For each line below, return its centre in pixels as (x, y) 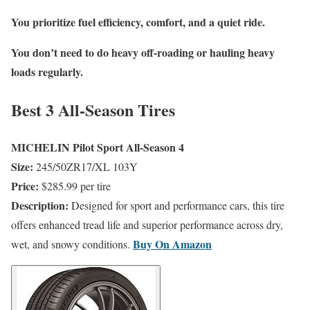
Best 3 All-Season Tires (93, 109)
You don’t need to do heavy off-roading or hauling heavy (143, 52)
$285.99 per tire (76, 186)
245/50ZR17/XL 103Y (87, 167)
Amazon (192, 244)
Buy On (153, 244)
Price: (25, 186)
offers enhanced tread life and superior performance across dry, (147, 225)
